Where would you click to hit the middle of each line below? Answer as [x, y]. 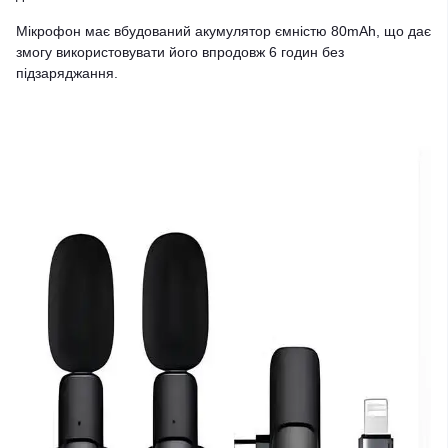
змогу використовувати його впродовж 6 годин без [180, 52]
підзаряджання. [67, 73]
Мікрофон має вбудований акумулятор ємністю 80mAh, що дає [223, 31]
